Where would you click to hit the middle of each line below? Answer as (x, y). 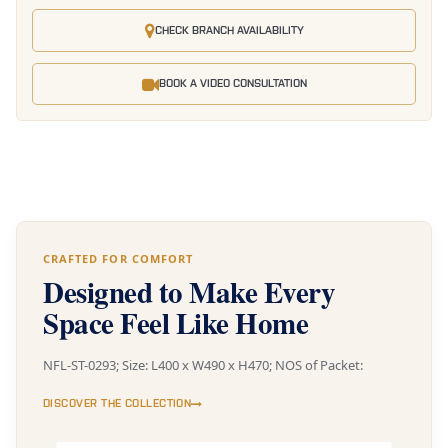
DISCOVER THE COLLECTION (117, 404)
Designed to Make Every (189, 292)
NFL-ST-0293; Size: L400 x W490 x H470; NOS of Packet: (203, 365)
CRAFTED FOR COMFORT (118, 259)
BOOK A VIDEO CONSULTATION (232, 84)
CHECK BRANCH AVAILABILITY (229, 30)
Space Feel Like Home (175, 323)
